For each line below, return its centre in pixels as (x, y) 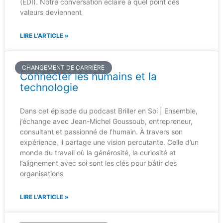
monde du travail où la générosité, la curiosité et (98, 153)
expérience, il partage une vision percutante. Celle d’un (109, 142)
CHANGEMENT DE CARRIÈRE (63, 68)
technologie (49, 87)
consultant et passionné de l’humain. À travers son (101, 132)
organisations (42, 173)
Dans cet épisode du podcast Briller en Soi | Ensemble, (109, 111)
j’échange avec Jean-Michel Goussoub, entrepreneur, (106, 121)
